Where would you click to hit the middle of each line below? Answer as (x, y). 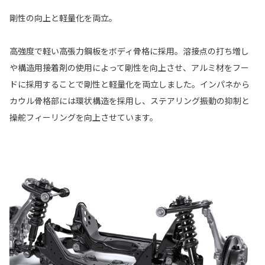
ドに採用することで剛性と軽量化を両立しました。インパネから (130, 84)
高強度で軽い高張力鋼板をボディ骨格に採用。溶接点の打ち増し (129, 51)
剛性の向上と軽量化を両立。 (63, 17)
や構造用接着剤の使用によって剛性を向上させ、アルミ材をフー (129, 67)
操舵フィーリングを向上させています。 (84, 117)
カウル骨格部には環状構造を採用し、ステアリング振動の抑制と (130, 100)
